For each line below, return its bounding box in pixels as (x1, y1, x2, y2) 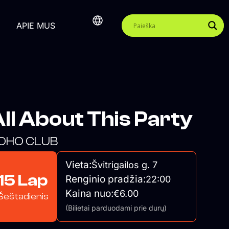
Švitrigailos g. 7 (91, 159, 157, 170)
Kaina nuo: (65, 188, 113, 199)
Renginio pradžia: (65, 173, 146, 185)
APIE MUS (16, 20, 55, 31)
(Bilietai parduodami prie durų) (65, 203, 167, 212)
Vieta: (65, 159, 91, 171)
